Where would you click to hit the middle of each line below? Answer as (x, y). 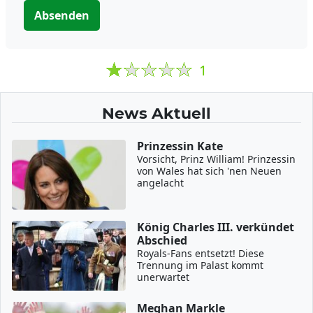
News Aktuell (156, 113)
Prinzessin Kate (180, 146)
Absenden (62, 15)
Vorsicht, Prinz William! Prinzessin (217, 159)
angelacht (161, 183)
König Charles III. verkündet (216, 227)
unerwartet (163, 277)
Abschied (162, 240)
